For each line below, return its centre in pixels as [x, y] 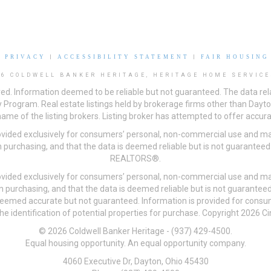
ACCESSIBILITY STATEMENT [123, 57]
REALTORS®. [135, 159]
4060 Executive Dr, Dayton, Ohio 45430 [135, 262]
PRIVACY [25, 57]
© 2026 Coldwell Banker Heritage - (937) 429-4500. [135, 231]
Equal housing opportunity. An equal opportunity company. [135, 243]
